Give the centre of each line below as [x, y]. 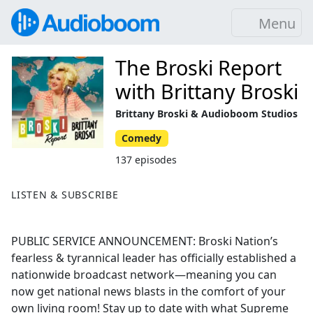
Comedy [142, 138]
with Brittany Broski [207, 91]
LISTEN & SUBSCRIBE [65, 194]
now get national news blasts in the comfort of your [148, 291]
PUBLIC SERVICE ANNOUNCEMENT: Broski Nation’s [145, 241]
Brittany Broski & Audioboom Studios [207, 114]
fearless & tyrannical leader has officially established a [154, 257]
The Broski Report [199, 67]
